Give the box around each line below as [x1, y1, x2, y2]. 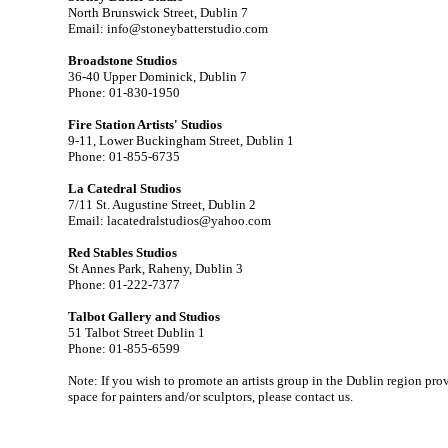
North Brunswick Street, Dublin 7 [68, 5, 248, 20]
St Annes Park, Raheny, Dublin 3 [68, 261, 243, 276]
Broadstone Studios [68, 53, 177, 68]
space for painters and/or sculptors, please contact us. [68, 389, 353, 404]
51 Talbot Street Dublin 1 [68, 325, 205, 340]
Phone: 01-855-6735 [68, 149, 180, 164]
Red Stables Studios [68, 245, 177, 260]
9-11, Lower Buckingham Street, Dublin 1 [68, 133, 294, 148]
